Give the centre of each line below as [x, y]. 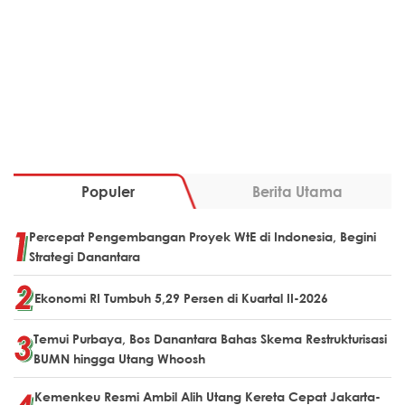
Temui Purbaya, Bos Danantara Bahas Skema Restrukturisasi [210, 339]
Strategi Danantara [85, 257]
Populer [108, 192]
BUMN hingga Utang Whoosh [119, 359]
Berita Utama [297, 192]
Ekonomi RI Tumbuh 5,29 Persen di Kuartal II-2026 [181, 297]
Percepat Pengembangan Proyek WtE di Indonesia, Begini [202, 237]
